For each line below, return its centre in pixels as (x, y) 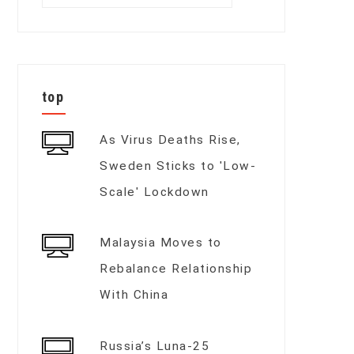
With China (134, 295)
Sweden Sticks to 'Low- (178, 166)
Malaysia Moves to (161, 243)
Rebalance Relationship (176, 269)
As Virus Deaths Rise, (170, 140)
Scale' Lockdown (154, 192)
